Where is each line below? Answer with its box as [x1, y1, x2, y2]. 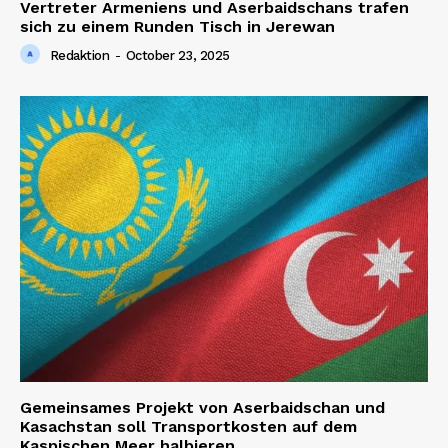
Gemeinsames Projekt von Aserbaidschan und [20, 397, 385, 417]
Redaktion [49, 48, 109, 64]
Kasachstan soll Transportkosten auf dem [20, 416, 357, 436]
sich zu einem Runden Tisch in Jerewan [20, 17, 335, 37]
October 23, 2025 [125, 48, 230, 64]
